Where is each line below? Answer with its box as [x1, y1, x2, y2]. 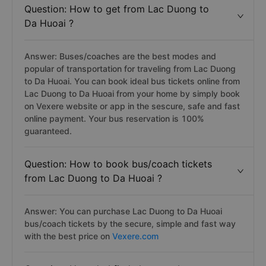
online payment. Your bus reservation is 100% [24, 113, 204, 123]
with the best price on [24, 231, 112, 241]
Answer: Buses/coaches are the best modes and [24, 51, 216, 61]
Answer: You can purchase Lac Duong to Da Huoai [24, 206, 222, 216]
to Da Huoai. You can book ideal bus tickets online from [24, 76, 240, 86]
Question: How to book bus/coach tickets [24, 158, 212, 170]
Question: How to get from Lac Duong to [24, 3, 209, 15]
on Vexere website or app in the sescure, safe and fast [24, 101, 240, 111]
